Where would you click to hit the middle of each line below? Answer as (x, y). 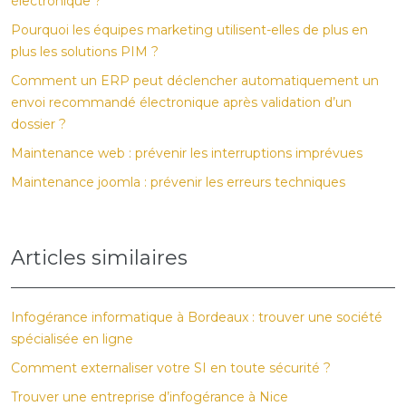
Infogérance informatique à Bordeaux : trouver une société (197, 317)
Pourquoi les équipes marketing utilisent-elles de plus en (189, 30)
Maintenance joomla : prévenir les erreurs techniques (178, 182)
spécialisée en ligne (72, 339)
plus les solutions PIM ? (85, 52)
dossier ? (39, 124)
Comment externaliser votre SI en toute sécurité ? (171, 368)
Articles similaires (99, 258)
